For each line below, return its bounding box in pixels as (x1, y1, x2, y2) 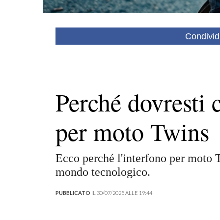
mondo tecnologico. (55, 165, 150, 178)
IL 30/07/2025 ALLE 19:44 (90, 189, 152, 196)
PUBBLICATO (55, 189, 90, 196)
